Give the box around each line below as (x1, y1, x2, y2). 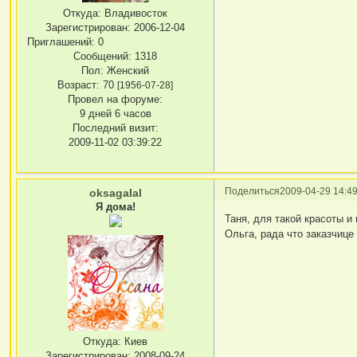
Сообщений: (73, 50, 132, 63)
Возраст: (57, 79, 100, 92)
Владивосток (101, 7, 168, 20)
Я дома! (95, 200, 135, 213)
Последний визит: (72, 122, 159, 135)
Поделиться (225, 185, 280, 196)
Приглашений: (27, 36, 96, 49)
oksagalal (88, 186, 142, 199)
